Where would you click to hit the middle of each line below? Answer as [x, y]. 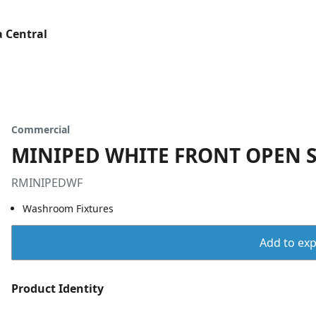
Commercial [41, 129]
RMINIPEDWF [47, 183]
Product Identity [57, 288]
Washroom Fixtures [68, 208]
